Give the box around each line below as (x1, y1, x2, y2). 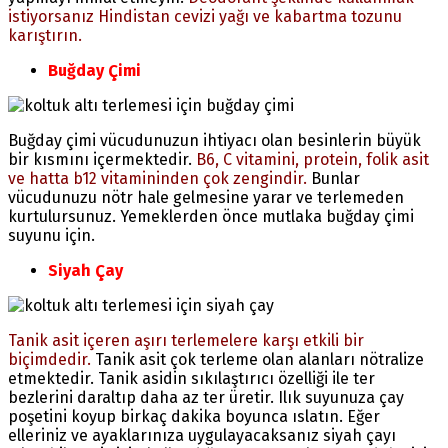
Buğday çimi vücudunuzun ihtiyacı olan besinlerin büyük (8, 130, 421, 150)
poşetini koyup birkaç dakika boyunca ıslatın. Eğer (8, 406, 380, 426)
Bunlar (307, 168, 360, 188)
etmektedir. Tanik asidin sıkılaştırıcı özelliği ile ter (8, 368, 375, 388)
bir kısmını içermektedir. (8, 149, 196, 169)
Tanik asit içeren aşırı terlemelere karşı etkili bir (8, 330, 364, 350)
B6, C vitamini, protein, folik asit (196, 149, 429, 169)
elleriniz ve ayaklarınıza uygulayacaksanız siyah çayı (8, 425, 396, 445)
